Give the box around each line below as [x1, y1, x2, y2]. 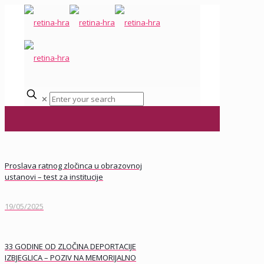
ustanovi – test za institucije [5, 171, 103, 183]
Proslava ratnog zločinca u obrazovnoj [5, 160, 142, 171]
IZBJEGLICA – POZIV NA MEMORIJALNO [5, 252, 136, 263]
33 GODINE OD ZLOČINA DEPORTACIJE [5, 240, 136, 252]
